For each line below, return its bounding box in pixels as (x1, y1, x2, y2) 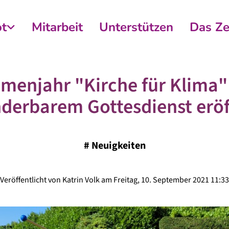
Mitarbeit (32, 18, 83, 35)
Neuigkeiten (91, 139, 146, 153)
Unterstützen (99, 18, 173, 35)
